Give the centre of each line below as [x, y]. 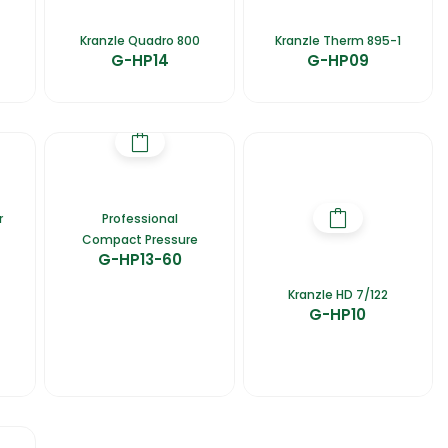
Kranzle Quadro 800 [139, 41]
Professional [139, 219]
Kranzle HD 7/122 [337, 295]
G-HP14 [139, 61]
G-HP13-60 [139, 260]
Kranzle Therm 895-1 [337, 41]
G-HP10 [338, 315]
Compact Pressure [139, 240]
